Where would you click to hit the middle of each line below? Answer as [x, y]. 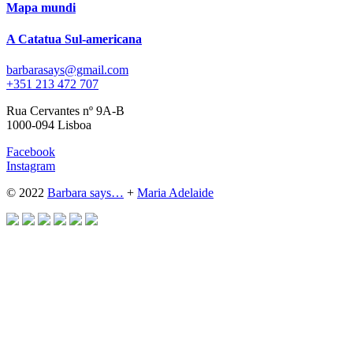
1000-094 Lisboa [49, 124]
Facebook [31, 151]
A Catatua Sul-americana [74, 39]
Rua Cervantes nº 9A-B [65, 110]
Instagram [31, 165]
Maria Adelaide [175, 192]
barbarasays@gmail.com [67, 69]
